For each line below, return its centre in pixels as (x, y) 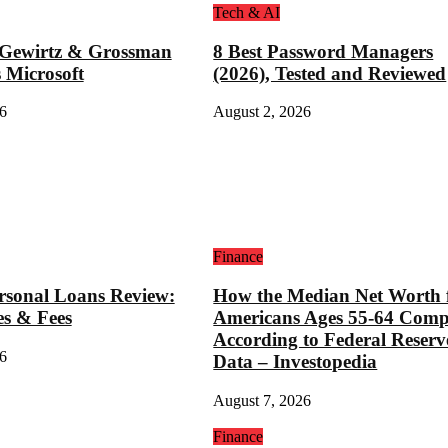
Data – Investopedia (295, 361)
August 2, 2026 (262, 112)
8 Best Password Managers (323, 51)
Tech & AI (247, 12)
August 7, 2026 (262, 400)
